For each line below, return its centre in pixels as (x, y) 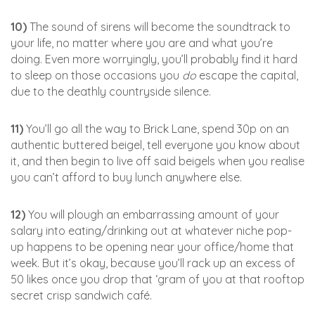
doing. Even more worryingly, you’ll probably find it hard (154, 59)
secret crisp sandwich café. (81, 296)
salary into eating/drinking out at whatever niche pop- (151, 231)
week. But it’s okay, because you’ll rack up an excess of (153, 263)
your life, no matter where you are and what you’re (142, 43)
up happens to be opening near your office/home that (152, 247)
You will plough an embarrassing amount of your (152, 215)
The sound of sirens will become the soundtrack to (159, 27)
